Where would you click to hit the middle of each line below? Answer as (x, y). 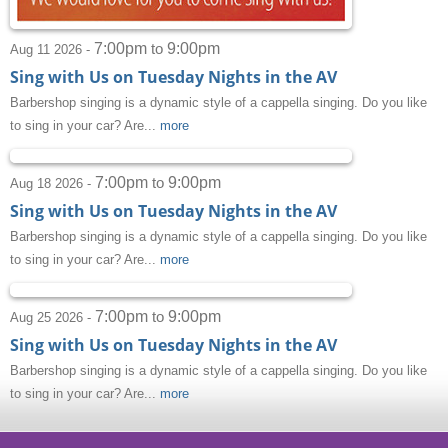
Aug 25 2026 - (52, 318)
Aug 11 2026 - (52, 50)
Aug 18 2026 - (52, 184)
